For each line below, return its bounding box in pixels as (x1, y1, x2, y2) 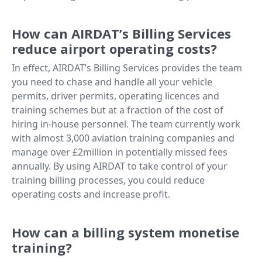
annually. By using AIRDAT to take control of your (12, 159, 227, 173)
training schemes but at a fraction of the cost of (12, 103, 223, 116)
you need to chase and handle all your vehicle (12, 75, 212, 88)
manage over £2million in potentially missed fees (12, 145, 227, 158)
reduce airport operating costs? (12, 39, 217, 57)
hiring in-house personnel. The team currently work (12, 117, 240, 130)
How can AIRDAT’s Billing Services (12, 24, 231, 42)
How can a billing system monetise (12, 223, 239, 241)
